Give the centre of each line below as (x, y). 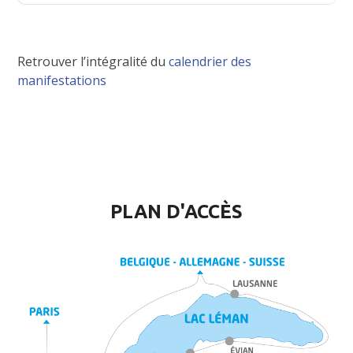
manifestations (62, 81)
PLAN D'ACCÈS (176, 212)
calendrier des (210, 62)
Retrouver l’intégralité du (93, 62)
